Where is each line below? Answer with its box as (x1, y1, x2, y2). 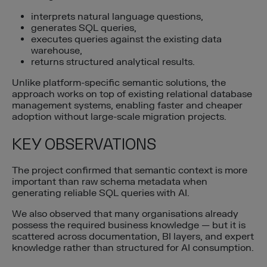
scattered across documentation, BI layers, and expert (12, 231, 254, 243)
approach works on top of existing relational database (12, 88, 252, 101)
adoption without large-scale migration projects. (12, 111, 226, 123)
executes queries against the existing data (31, 33, 222, 46)
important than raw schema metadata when (12, 176, 207, 188)
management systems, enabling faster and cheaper (12, 100, 243, 112)
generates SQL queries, (31, 22, 136, 35)
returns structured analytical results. (31, 56, 195, 69)
